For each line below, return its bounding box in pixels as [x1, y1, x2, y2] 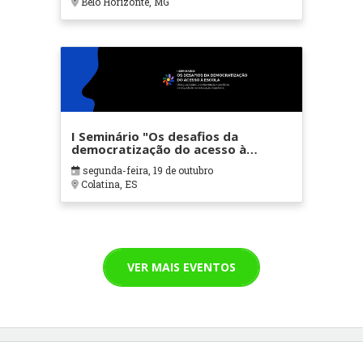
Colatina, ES [78, 177, 138, 191]
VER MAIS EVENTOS [127, 258, 236, 275]
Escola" [70, 154, 115, 171]
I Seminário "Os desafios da [70, 128, 238, 145]
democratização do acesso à [70, 141, 246, 158]
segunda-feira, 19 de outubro [79, 164, 213, 177]
